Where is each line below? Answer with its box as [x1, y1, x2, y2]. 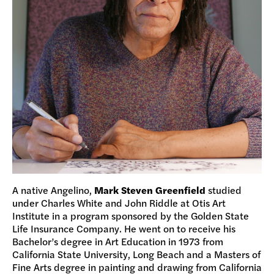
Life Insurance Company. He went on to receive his [12, 221, 235, 235]
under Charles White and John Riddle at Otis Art [12, 195, 226, 210]
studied [206, 182, 242, 197]
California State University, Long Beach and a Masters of [12, 246, 261, 261]
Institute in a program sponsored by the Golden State [12, 208, 249, 223]
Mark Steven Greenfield [94, 182, 206, 197]
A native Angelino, [12, 182, 94, 197]
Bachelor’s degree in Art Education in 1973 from [12, 234, 223, 248]
